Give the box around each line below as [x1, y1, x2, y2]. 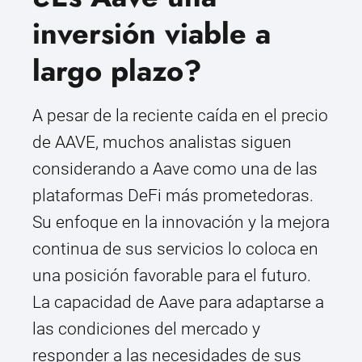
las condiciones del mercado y [32, 319, 260, 339]
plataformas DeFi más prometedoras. [32, 186, 314, 206]
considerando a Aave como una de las [32, 159, 318, 179]
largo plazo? [32, 49, 202, 93]
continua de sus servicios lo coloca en [32, 239, 318, 259]
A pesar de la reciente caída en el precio [32, 106, 328, 126]
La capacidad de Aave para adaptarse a [32, 293, 324, 313]
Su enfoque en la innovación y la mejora [32, 213, 330, 233]
